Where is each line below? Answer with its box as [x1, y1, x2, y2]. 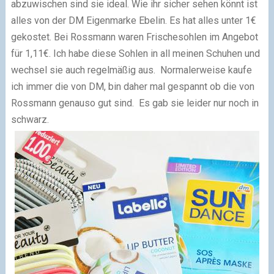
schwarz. [10, 114, 49, 126]
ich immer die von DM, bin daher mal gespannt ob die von [10, 81, 254, 93]
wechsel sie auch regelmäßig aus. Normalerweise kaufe [10, 64, 252, 76]
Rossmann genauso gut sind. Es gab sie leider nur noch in [10, 97, 259, 109]
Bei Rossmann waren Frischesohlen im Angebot [53, 31, 258, 43]
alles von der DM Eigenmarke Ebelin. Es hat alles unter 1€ [10, 15, 256, 27]
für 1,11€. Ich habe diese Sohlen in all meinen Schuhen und [10, 48, 260, 60]
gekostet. [10, 31, 54, 43]
